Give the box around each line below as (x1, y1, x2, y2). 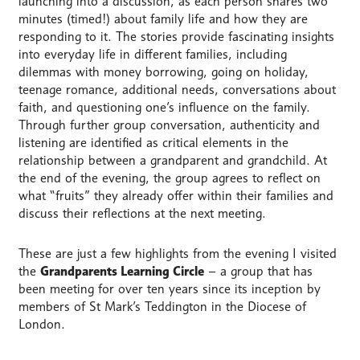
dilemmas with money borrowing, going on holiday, (18, 63, 309, 80)
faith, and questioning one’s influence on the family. (18, 99, 310, 115)
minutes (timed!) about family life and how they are (18, 10, 308, 27)
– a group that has (203, 264, 313, 280)
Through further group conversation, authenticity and (18, 117, 320, 133)
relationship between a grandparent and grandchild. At (18, 152, 327, 168)
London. (18, 317, 65, 333)
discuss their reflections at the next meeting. (18, 205, 266, 221)
